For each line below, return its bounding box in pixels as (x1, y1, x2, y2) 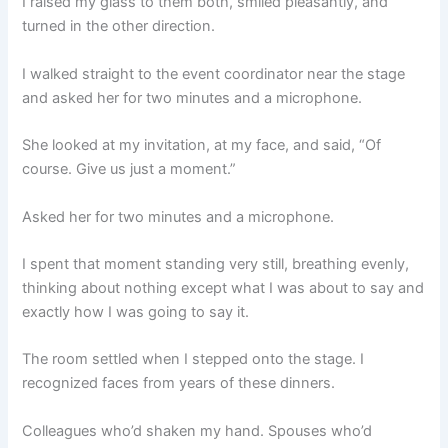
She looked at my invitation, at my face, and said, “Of (22, 136, 382, 155)
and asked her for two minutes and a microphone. (22, 88, 363, 107)
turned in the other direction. (22, 17, 216, 36)
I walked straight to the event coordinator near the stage (22, 64, 406, 83)
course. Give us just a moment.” (22, 160, 237, 179)
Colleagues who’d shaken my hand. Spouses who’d (22, 421, 373, 440)
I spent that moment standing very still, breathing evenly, (22, 254, 410, 273)
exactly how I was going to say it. (22, 302, 250, 321)
